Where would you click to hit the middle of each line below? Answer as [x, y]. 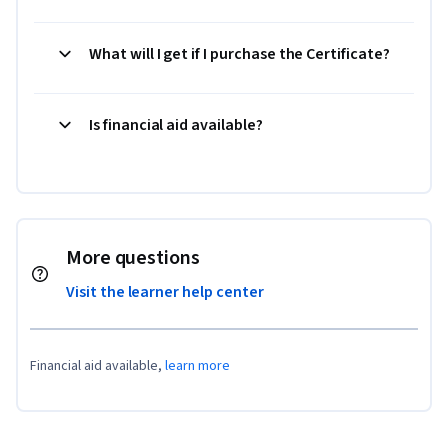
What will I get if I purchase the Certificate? [239, 54]
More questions [133, 258]
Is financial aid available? [176, 125]
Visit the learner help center [165, 292]
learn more [197, 366]
